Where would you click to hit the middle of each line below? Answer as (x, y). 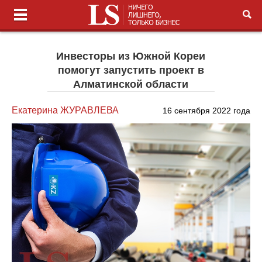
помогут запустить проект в (131, 70)
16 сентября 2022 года (206, 111)
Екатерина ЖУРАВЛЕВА (65, 110)
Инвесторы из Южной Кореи (131, 56)
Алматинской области (131, 84)
